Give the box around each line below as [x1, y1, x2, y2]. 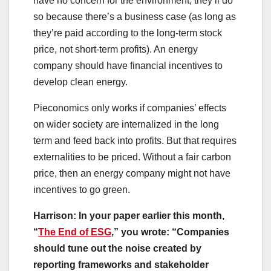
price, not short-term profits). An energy [33, 44, 198, 55]
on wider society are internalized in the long [33, 119, 219, 130]
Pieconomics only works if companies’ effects [33, 103, 226, 114]
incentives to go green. [33, 184, 132, 195]
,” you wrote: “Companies [111, 227, 229, 238]
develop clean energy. [33, 77, 130, 88]
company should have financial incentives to [33, 60, 223, 71]
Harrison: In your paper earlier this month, [33, 211, 224, 221]
